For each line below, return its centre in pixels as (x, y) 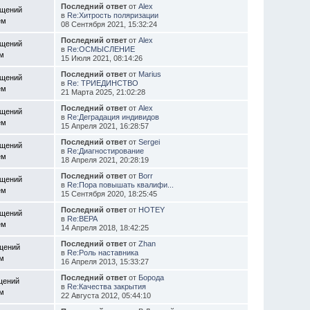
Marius (149, 74)
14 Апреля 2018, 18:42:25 (104, 227)
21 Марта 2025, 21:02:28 (103, 92)
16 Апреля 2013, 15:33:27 (104, 261)
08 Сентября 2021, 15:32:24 (109, 24)
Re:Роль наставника (102, 252)
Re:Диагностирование (105, 151)
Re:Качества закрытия (106, 286)
